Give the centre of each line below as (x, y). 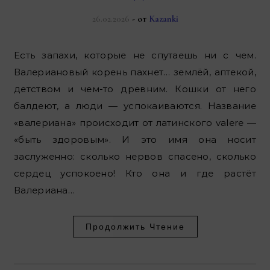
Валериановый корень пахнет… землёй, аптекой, (135, 72)
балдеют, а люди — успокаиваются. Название (135, 106)
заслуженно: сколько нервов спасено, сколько (135, 157)
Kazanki (163, 19)
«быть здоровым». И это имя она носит (135, 140)
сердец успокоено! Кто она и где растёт (135, 174)
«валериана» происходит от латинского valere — (135, 123)
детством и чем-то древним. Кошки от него (135, 89)
